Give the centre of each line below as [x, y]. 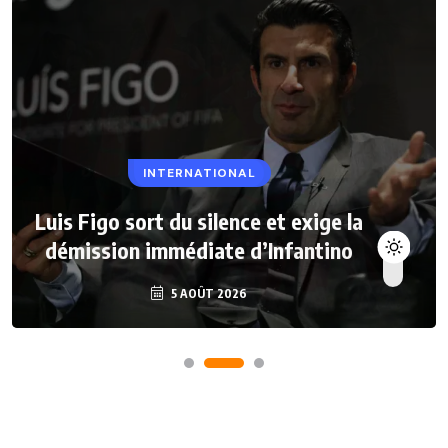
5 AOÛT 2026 [207, 293]
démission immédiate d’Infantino [199, 249]
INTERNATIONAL [199, 172]
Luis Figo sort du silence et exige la [199, 220]
